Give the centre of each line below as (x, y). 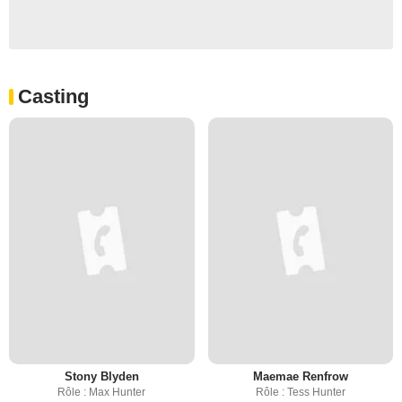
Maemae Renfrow (300, 377)
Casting (53, 96)
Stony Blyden (101, 377)
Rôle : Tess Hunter (300, 393)
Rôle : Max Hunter (102, 393)
